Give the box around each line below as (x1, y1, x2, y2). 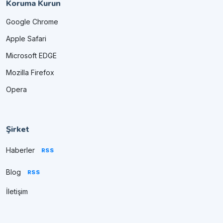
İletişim (6, 187, 28, 196)
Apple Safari (6, 34, 46, 43)
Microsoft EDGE (6, 51, 57, 60)
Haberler (6, 145, 35, 154)
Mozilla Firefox (6, 68, 54, 77)
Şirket (6, 123, 29, 135)
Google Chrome (6, 17, 58, 26)
